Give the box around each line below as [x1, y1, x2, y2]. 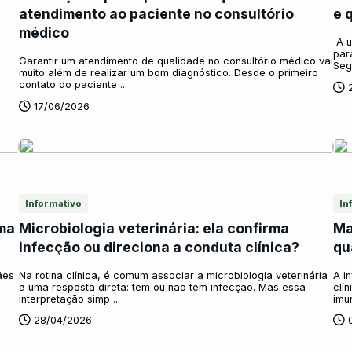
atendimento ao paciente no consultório [19, 5, 294, 23]
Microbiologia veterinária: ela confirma [19, 219, 289, 236]
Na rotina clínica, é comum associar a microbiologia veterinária [19, 269, 328, 281]
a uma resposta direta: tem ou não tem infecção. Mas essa [19, 280, 306, 293]
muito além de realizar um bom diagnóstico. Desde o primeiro [19, 67, 318, 79]
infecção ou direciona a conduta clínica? [19, 238, 299, 255]
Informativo [25, 197, 82, 209]
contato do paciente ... [19, 79, 127, 91]
